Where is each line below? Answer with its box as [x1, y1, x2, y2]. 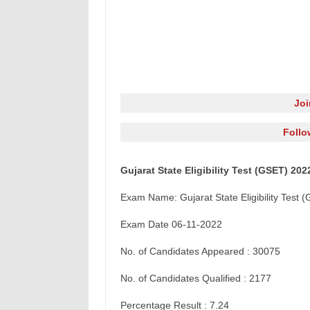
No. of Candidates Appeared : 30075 [120, 246, 280, 257]
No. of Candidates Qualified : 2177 [120, 273, 271, 284]
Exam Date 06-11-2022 [120, 219, 222, 230]
